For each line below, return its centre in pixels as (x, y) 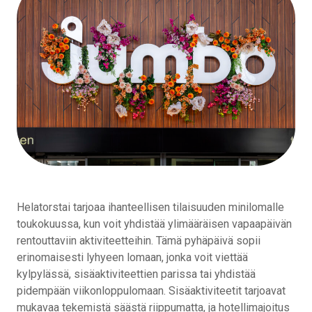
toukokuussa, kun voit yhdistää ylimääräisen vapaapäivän (154, 224)
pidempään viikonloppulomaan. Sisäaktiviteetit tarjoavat (151, 290)
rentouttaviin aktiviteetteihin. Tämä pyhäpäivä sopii (139, 240)
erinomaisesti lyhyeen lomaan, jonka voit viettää (132, 257)
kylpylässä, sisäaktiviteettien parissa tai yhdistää (136, 274)
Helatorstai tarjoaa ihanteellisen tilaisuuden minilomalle (150, 207)
